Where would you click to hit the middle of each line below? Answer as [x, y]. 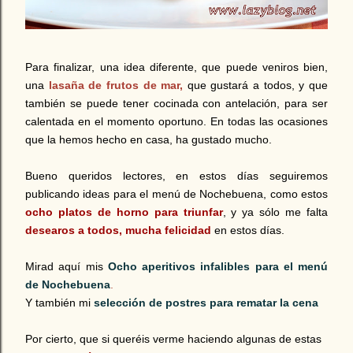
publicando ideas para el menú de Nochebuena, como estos [176, 193]
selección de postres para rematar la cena [206, 302]
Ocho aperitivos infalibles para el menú [217, 266]
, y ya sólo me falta [275, 212]
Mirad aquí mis [67, 266]
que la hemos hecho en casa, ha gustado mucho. [149, 139]
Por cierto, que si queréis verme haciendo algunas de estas [173, 338]
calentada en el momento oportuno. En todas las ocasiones [176, 121]
